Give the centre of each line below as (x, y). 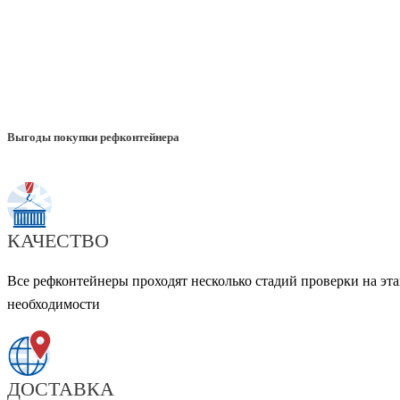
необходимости (54, 304)
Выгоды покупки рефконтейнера (93, 137)
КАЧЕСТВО (58, 241)
